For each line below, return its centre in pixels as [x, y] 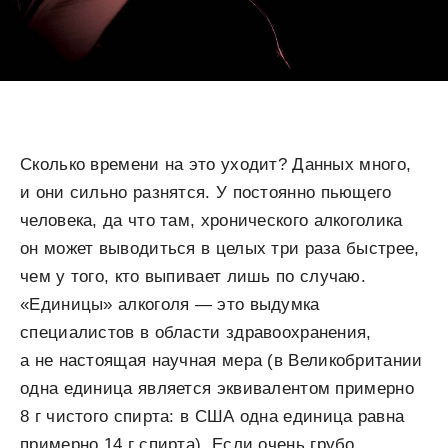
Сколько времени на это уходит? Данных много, [216, 165]
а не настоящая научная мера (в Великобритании [221, 361]
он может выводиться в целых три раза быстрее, [220, 249]
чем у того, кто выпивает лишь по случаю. [193, 277]
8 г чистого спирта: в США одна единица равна [212, 417]
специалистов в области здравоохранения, [196, 333]
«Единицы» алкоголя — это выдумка [170, 305]
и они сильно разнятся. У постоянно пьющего [206, 193]
